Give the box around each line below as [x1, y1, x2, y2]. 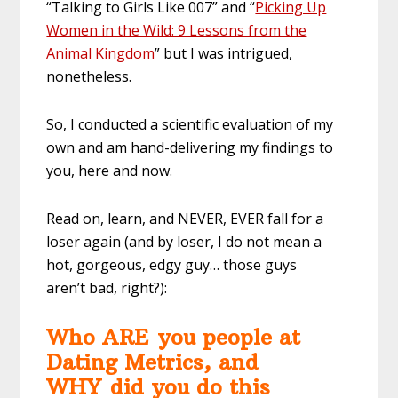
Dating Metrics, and [46, 347, 259, 375]
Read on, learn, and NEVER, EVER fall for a [46, 208, 324, 228]
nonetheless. [46, 66, 132, 86]
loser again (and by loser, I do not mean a [46, 231, 322, 251]
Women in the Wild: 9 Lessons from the [46, 20, 307, 40]
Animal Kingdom [46, 43, 155, 63]
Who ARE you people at [46, 322, 301, 350]
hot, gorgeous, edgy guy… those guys [46, 254, 298, 275]
